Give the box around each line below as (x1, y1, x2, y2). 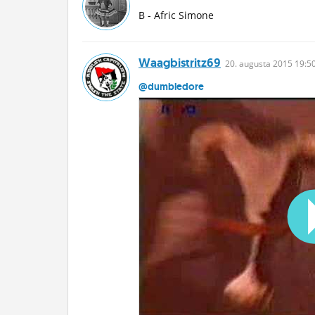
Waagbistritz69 (139, 55, 221, 70)
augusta (239, 58, 271, 70)
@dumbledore (139, 80, 204, 93)
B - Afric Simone (139, 8, 214, 22)
